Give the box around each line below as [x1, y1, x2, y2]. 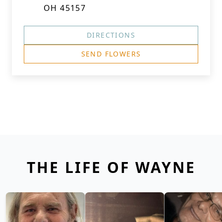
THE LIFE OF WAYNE [26, 157, 196, 177]
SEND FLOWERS [81, 49, 141, 58]
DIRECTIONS [87, 30, 135, 40]
